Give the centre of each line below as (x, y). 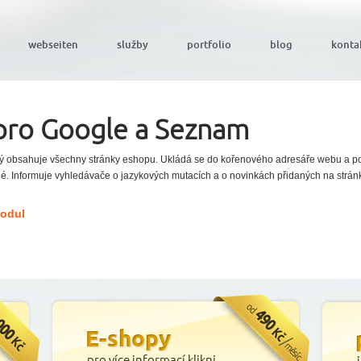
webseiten (53, 44)
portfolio (209, 44)
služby (133, 44)
